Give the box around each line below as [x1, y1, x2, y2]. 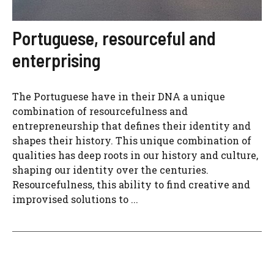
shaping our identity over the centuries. [12, 163, 209, 176]
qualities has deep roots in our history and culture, [12, 149, 258, 161]
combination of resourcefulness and [12, 105, 188, 117]
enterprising [12, 49, 100, 71]
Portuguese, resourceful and [12, 27, 216, 49]
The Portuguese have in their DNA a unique [12, 90, 225, 103]
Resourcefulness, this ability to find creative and [12, 178, 250, 191]
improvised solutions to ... [12, 193, 138, 206]
